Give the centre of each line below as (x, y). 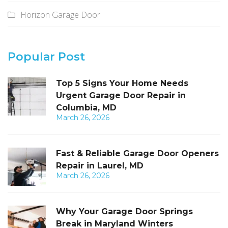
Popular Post (46, 57)
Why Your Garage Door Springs (124, 212)
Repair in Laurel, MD (100, 166)
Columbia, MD (86, 108)
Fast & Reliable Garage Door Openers (137, 154)
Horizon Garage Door (60, 15)
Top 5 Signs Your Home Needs (122, 83)
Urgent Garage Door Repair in (121, 96)
